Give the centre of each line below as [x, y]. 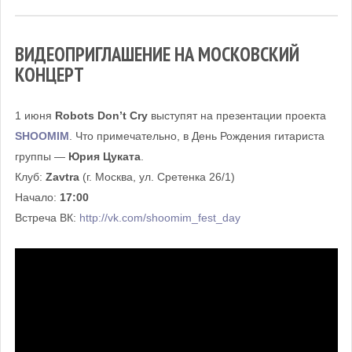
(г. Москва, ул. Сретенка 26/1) [157, 176]
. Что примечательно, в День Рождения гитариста [196, 136]
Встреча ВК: [47, 217]
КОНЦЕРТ [49, 74]
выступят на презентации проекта [236, 115]
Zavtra [62, 176]
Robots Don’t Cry [101, 115]
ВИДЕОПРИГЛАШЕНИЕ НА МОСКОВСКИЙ [157, 54]
